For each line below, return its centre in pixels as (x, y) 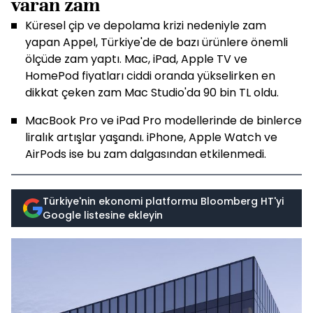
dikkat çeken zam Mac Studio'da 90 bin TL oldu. (152, 93)
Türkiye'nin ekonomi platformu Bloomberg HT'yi (163, 201)
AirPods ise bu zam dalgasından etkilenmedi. (146, 154)
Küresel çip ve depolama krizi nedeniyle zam (146, 26)
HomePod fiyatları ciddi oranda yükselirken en (150, 76)
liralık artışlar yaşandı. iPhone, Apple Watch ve (151, 137)
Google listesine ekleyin (103, 215)
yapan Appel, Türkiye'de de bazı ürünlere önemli (156, 42)
